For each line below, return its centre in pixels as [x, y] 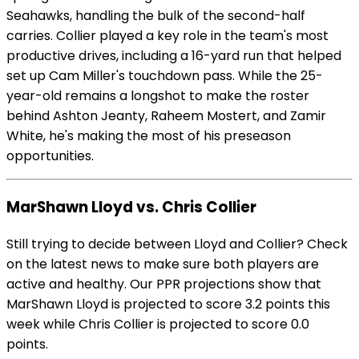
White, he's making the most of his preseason [149, 136]
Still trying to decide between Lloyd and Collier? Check [177, 244]
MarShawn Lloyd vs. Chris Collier [131, 207]
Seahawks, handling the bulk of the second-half [156, 16]
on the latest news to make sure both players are [163, 264]
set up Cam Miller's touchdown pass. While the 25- [165, 76]
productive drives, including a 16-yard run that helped [174, 56]
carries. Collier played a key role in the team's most [167, 36]
